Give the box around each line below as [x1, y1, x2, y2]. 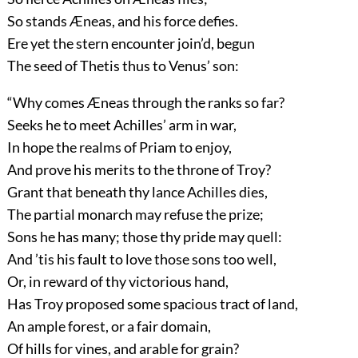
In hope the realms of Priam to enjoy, [6, 137, 232, 156]
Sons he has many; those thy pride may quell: [6, 227, 282, 245]
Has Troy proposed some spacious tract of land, [6, 294, 298, 312]
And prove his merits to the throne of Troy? [6, 160, 271, 178]
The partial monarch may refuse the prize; [6, 205, 264, 223]
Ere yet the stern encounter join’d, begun [6, 34, 255, 52]
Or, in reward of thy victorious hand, [6, 272, 229, 290]
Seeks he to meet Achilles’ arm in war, [6, 115, 237, 133]
